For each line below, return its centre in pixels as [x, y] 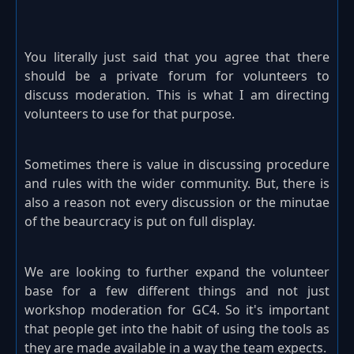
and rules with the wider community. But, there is [177, 184]
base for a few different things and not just [177, 291]
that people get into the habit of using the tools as [177, 329]
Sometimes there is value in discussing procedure [177, 165]
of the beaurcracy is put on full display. [140, 222]
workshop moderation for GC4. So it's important [177, 310]
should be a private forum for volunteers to [177, 76]
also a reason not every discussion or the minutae [177, 203]
